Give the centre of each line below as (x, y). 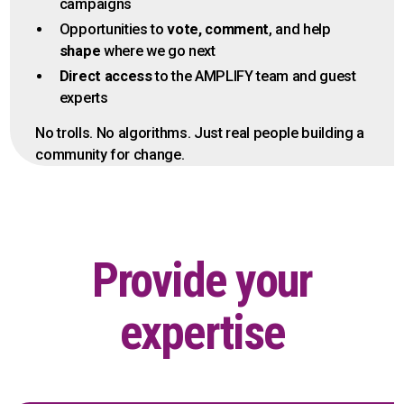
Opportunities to (113, 30)
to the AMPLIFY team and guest (254, 77)
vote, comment (218, 30)
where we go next (159, 51)
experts (83, 98)
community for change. (110, 155)
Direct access (106, 77)
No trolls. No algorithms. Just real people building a (200, 133)
